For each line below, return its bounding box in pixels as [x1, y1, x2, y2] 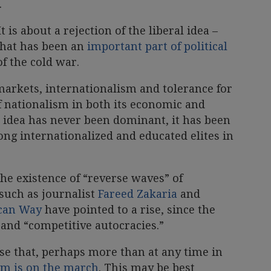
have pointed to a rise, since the [42, 203, 215, 216]
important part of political [87, 39, 227, 53]
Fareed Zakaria [98, 187, 177, 200]
